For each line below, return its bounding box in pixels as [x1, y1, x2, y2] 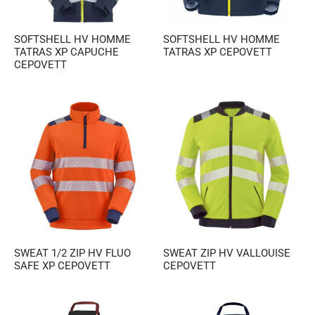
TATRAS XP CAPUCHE [14, 46, 119, 58]
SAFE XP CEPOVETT [14, 259, 110, 272]
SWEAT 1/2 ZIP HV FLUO [14, 247, 131, 259]
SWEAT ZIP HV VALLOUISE [162, 247, 290, 259]
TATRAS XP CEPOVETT [162, 46, 272, 58]
